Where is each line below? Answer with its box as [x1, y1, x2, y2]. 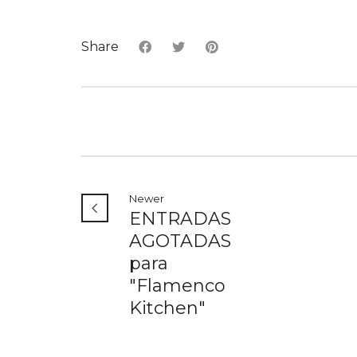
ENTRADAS [129, 208, 231, 230]
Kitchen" [129, 297, 206, 320]
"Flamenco [129, 275, 226, 297]
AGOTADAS [129, 230, 231, 253]
